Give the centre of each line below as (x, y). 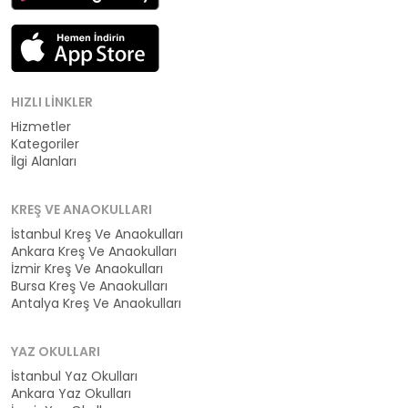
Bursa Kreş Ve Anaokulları (89, 286)
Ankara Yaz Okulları (71, 394)
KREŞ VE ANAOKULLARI (82, 210)
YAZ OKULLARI (56, 352)
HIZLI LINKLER (52, 102)
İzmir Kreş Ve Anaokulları (87, 269)
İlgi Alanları (44, 162)
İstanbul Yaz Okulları (74, 377)
